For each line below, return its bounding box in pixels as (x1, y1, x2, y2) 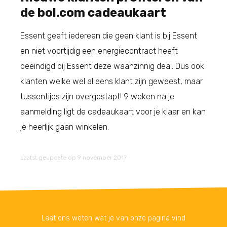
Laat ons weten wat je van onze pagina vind (42, 214, 185, 223)
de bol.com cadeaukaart (20, 6, 166, 20)
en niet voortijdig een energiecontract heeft (20, 46, 178, 56)
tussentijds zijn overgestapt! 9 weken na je (20, 92, 174, 102)
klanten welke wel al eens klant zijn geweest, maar (20, 77, 203, 87)
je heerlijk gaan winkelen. (20, 122, 109, 132)
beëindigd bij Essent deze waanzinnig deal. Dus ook (20, 61, 204, 71)
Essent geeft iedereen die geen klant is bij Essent (20, 31, 197, 41)
